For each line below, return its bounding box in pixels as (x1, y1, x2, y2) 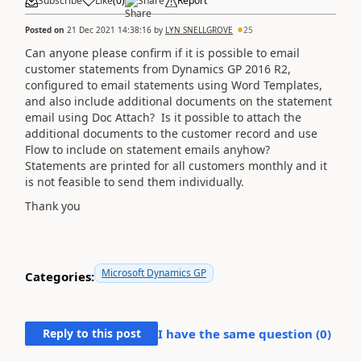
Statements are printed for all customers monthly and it (25, 157, 327, 173)
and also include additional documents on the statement (25, 93, 332, 109)
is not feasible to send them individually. (25, 173, 244, 189)
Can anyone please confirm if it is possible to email (25, 44, 300, 60)
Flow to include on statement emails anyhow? (25, 141, 273, 157)
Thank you (25, 198, 81, 214)
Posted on (25, 23, 67, 35)
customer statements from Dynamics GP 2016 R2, (25, 60, 291, 77)
